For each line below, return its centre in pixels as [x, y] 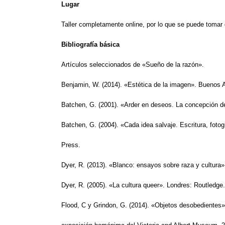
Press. [71, 145]
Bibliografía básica [90, 44]
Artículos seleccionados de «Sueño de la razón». [133, 64]
